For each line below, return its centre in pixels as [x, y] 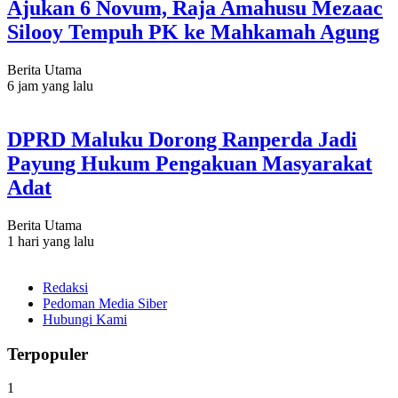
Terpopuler [48, 354]
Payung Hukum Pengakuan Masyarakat [190, 163]
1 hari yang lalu [51, 241]
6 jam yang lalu [50, 86]
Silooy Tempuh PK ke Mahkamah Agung [193, 32]
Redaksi [65, 287]
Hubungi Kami [85, 319]
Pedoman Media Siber [105, 303]
